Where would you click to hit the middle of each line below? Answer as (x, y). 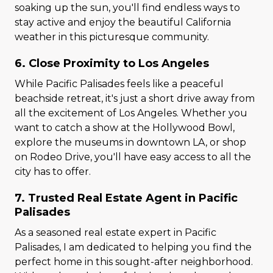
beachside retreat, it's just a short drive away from (135, 98)
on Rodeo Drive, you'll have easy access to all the (133, 157)
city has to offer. (53, 172)
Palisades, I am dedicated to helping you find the (133, 247)
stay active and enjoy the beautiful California (123, 22)
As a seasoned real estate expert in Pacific (115, 232)
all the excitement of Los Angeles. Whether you (131, 113)
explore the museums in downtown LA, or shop (130, 142)
